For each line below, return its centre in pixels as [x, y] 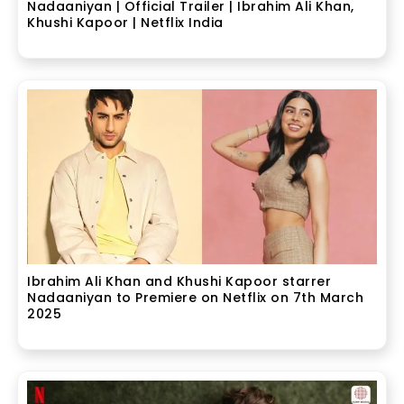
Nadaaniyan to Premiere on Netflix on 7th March [196, 297]
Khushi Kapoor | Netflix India [125, 23]
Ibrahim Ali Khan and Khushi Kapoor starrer [179, 281]
